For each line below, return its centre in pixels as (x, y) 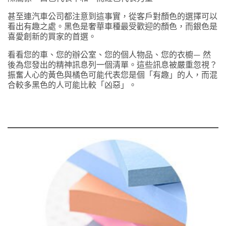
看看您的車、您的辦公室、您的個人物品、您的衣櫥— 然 (109, 55)
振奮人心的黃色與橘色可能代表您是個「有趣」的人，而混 (112, 75)
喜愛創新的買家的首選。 (52, 37)
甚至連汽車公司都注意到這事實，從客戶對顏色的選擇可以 (112, 16)
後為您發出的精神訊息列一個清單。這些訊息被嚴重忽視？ (112, 65)
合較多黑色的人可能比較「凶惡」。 (72, 85)
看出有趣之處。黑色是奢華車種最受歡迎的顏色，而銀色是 (112, 26)
